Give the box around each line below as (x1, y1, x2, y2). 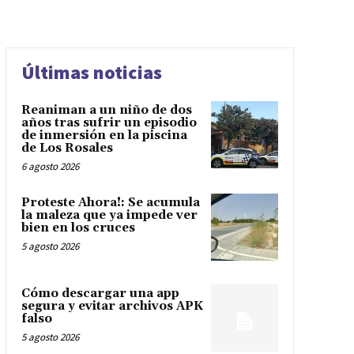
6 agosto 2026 (21, 160, 79, 174)
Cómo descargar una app (21, 286, 179, 302)
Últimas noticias (21, 60, 162, 85)
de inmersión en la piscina (21, 128, 187, 144)
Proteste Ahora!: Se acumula (21, 195, 200, 211)
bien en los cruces (21, 220, 135, 236)
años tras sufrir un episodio (21, 115, 197, 131)
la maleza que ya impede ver (21, 208, 198, 224)
